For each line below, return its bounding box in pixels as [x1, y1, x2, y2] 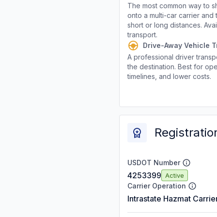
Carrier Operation [127, 182, 186, 190]
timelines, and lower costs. [127, 72, 211, 80]
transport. [127, 31, 157, 39]
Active [165, 171, 184, 179]
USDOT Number [127, 158, 180, 167]
